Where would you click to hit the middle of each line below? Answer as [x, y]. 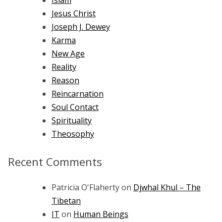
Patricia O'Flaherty [85, 187]
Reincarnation [78, 94]
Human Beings [101, 214]
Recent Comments [55, 162]
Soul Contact [75, 107]
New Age [68, 54]
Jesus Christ [74, 14]
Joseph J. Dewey [81, 27]
